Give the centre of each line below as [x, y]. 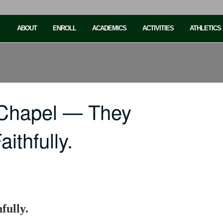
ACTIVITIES [158, 28]
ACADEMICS [109, 28]
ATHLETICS [205, 28]
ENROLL [64, 28]
